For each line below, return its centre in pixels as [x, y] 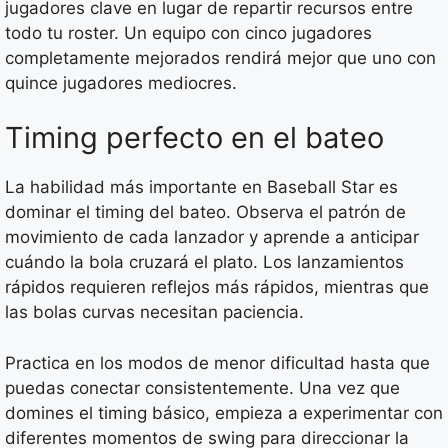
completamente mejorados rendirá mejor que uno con [220, 57]
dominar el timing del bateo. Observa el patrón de [205, 212]
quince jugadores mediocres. [121, 82]
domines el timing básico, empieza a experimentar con [224, 412]
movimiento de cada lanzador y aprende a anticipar [212, 237]
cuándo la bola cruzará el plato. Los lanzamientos [204, 262]
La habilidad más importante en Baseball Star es [201, 187]
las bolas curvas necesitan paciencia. [154, 312]
